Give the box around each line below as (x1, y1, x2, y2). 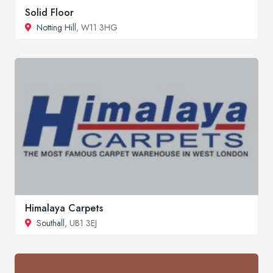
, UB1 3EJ (65, 216, 97, 229)
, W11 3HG (76, 21, 118, 34)
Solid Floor (25, 5, 74, 20)
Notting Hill (37, 21, 76, 34)
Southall (37, 216, 65, 229)
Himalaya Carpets (25, 200, 103, 215)
